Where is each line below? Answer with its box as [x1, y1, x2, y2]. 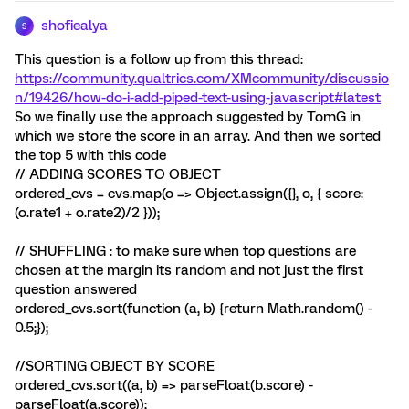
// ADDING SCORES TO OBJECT [15, 166, 221, 183]
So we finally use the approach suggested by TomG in [15, 109, 361, 125]
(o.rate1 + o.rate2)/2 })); [15, 204, 160, 221]
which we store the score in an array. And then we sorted [15, 128, 381, 144]
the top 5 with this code [15, 147, 166, 163]
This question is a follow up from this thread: [15, 51, 303, 68]
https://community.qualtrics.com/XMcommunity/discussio [15, 70, 389, 87]
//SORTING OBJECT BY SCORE [15, 358, 215, 374]
